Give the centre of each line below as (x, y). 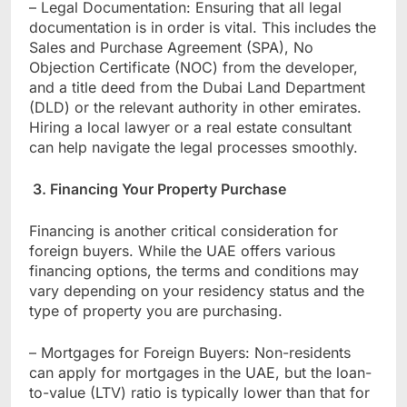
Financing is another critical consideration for (184, 230)
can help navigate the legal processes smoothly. (194, 147)
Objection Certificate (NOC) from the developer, (194, 67)
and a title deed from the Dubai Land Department (197, 87)
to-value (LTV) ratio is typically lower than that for (199, 392)
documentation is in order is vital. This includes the (203, 27)
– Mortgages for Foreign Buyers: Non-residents (190, 352)
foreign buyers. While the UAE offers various (182, 250)
